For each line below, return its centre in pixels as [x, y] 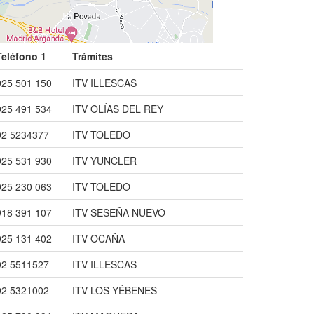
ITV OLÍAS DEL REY [118, 109]
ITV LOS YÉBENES [115, 290]
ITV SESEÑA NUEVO [119, 212]
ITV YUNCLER [104, 161]
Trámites [93, 56]
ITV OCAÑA [98, 238]
